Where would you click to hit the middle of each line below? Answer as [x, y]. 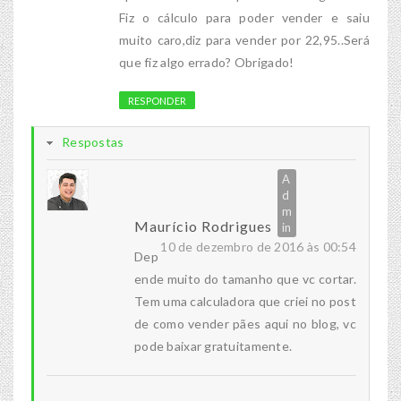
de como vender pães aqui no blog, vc [245, 324]
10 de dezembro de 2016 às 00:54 [258, 247]
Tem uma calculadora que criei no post [245, 302]
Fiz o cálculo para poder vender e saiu [244, 18]
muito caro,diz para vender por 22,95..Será [244, 40]
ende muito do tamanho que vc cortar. [245, 279]
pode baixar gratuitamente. [213, 346]
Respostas [93, 142]
